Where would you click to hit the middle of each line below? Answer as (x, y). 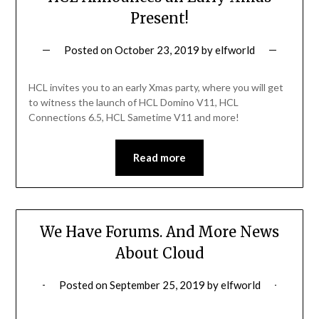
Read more (159, 157)
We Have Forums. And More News (159, 232)
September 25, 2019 (157, 285)
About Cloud (159, 253)
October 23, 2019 (157, 49)
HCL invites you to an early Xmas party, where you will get (156, 87)
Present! (159, 18)
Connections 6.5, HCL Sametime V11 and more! (134, 117)
